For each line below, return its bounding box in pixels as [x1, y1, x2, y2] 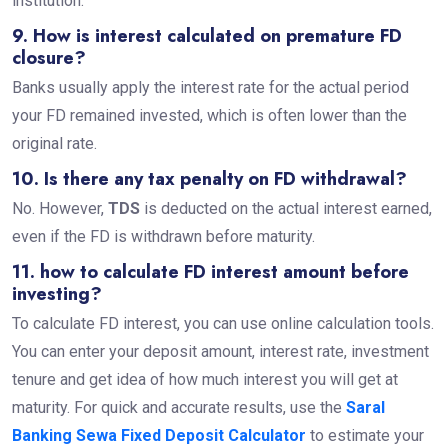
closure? [11, 44, 91, 71]
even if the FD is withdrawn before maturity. [11, 226, 319, 246]
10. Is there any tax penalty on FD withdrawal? [11, 165, 412, 192]
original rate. [11, 133, 101, 153]
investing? [11, 280, 102, 307]
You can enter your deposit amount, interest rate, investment [11, 341, 429, 361]
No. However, [11, 198, 108, 218]
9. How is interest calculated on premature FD [11, 22, 402, 49]
